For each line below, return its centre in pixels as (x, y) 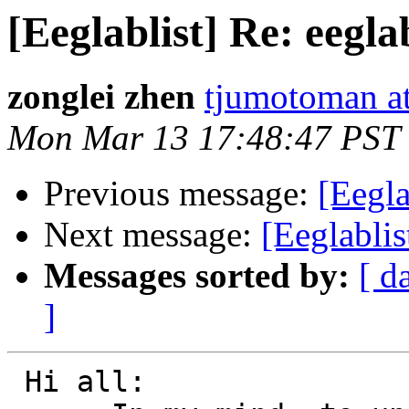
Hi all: (16, 382)
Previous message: (181, 194)
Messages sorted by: (197, 276)
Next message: (152, 235)
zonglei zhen (101, 97)
